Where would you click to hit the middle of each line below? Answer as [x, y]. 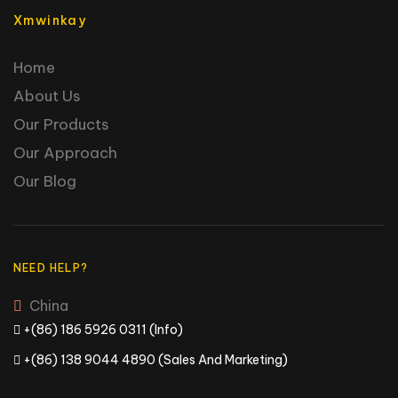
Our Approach [65, 153]
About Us [47, 96]
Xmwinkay [50, 20]
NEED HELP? [51, 268]
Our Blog [45, 181]
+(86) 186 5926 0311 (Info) [102, 330]
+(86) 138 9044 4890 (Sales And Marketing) [154, 360]
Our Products [61, 124]
